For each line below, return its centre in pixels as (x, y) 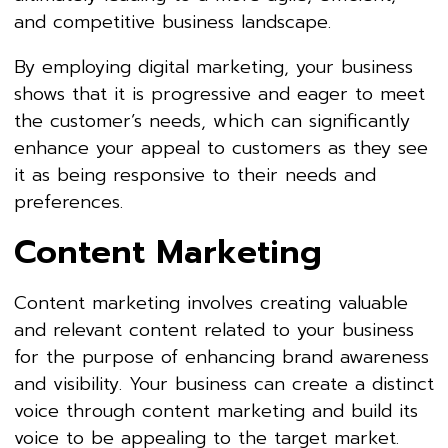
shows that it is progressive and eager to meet (219, 93)
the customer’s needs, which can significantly (212, 120)
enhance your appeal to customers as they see (221, 147)
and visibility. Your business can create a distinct (224, 383)
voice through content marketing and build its (216, 410)
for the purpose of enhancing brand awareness (221, 356)
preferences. (68, 201)
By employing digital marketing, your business (213, 66)
